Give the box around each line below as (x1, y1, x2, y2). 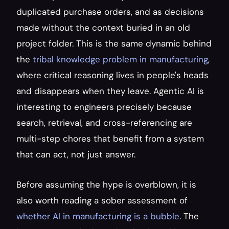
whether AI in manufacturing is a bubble (16, 211, 179, 222)
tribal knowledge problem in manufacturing (33, 54, 208, 65)
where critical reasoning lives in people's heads (16, 70, 209, 81)
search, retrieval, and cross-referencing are (16, 117, 192, 128)
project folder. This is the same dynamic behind (16, 38, 212, 49)
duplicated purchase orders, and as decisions (16, 6, 204, 17)
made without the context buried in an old (16, 22, 190, 33)
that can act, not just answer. (16, 149, 135, 160)
